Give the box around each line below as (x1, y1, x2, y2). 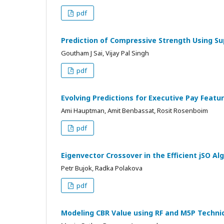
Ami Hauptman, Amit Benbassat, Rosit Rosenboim (61, 105, 208, 115)
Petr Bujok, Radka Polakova (61, 163, 142, 172)
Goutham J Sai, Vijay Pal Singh (61, 48, 149, 57)
